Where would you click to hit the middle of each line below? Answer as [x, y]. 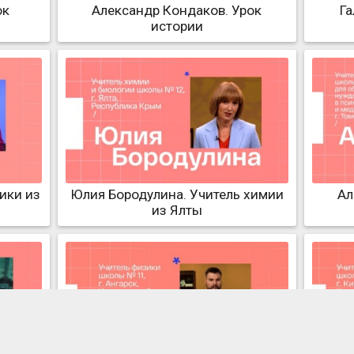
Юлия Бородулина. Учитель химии [177, 194]
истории [177, 26]
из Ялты [177, 210]
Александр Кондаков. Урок [177, 11]
